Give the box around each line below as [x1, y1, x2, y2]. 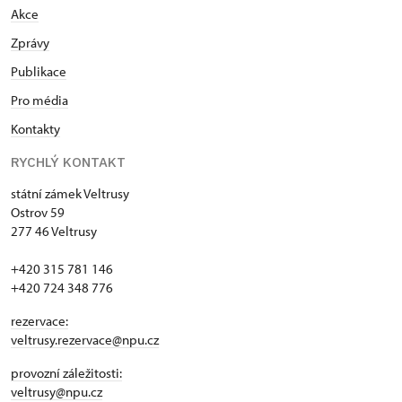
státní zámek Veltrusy [11, 184, 129, 202]
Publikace [11, 62, 66, 80]
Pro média [11, 91, 68, 109]
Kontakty [11, 119, 60, 137]
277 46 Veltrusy [11, 222, 97, 240]
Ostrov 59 [11, 203, 65, 221]
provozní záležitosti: [11, 363, 122, 381]
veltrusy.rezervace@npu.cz [11, 330, 159, 348]
